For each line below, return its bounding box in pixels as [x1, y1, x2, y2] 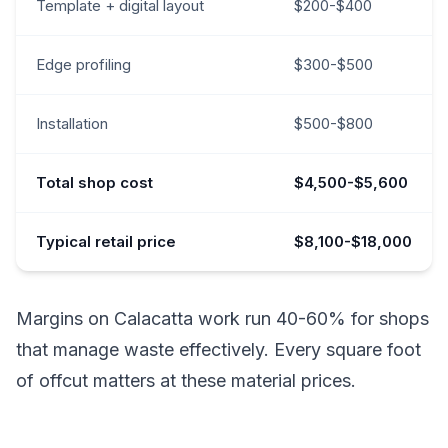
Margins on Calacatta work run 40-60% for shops [16, 307, 429, 329]
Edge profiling [36, 54, 131, 74]
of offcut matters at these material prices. [16, 369, 356, 391]
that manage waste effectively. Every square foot [16, 338, 421, 360]
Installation [36, 113, 108, 133]
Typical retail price [36, 231, 176, 251]
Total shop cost [36, 172, 153, 192]
